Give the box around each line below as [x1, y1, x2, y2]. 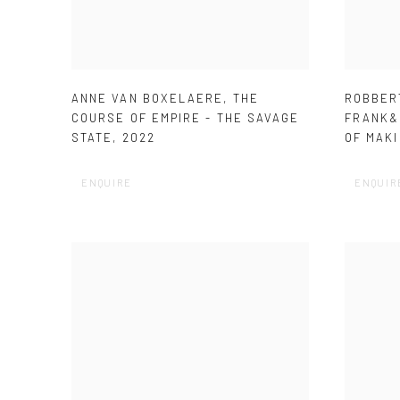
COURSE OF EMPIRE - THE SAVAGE [71, 110, 300, 125]
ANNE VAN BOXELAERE [71, 90, 224, 105]
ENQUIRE [81, 176, 132, 188]
